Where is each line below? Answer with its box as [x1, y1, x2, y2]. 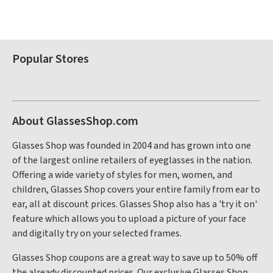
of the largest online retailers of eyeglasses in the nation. [12, 154, 252, 167]
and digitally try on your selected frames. [12, 227, 182, 240]
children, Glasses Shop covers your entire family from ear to [12, 183, 260, 196]
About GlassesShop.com [12, 113, 138, 130]
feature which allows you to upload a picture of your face [12, 212, 246, 225]
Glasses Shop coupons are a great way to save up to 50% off [12, 251, 257, 264]
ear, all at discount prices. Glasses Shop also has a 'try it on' [12, 197, 257, 211]
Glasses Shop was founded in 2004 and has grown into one [12, 139, 251, 152]
